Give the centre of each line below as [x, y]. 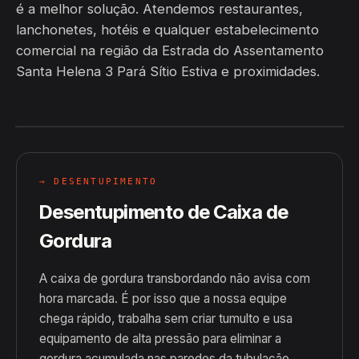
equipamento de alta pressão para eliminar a [160, 339]
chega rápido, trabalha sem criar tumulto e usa [166, 319]
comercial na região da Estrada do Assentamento [170, 50]
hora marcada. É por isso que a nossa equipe [163, 298]
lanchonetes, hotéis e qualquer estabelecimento [167, 30]
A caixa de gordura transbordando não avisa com [175, 278]
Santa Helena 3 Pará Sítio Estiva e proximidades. [168, 71]
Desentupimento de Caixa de [164, 212]
